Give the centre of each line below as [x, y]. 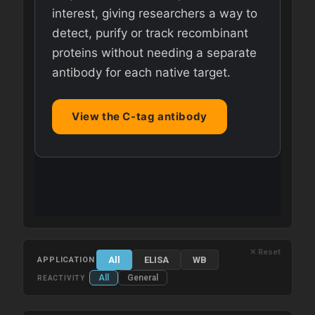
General [143, 278]
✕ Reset [265, 252]
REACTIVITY [61, 278]
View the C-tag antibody [140, 117]
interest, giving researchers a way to [155, 14]
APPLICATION [66, 259]
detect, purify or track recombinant [150, 33]
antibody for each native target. [141, 73]
